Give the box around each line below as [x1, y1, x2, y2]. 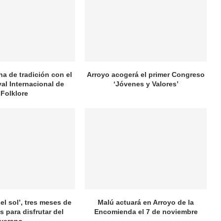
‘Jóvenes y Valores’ [113, 80, 179, 88]
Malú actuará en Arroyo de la [98, 198, 194, 206]
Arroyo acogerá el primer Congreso [87, 71, 205, 79]
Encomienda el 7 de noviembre [94, 207, 198, 216]
